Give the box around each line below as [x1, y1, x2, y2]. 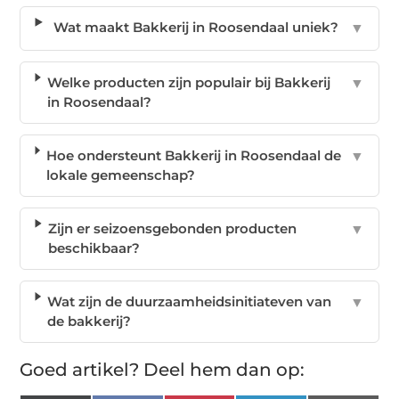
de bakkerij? [47, 312, 132, 330]
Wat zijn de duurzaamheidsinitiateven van [47, 292, 332, 310]
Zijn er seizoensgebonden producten [47, 219, 297, 237]
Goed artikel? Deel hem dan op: [20, 358, 305, 380]
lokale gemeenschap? [45, 166, 195, 183]
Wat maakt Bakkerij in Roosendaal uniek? [53, 18, 338, 36]
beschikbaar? [47, 239, 140, 256]
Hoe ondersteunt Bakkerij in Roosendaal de [45, 146, 341, 164]
